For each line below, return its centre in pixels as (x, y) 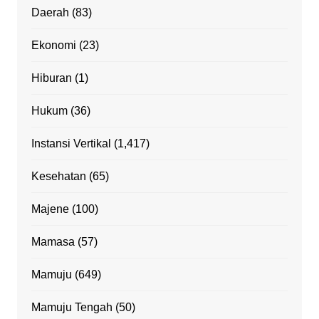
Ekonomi (53, 46)
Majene (50, 209)
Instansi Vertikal (71, 144)
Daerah (50, 13)
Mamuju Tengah (72, 308)
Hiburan (51, 78)
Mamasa (53, 242)
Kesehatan (58, 177)
